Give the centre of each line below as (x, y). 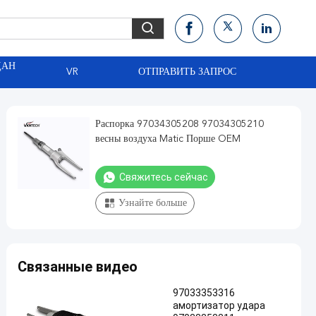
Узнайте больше (153, 203)
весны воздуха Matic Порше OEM (168, 139)
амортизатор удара (219, 305)
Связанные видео (78, 267)
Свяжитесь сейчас (164, 177)
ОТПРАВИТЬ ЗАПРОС (187, 72)
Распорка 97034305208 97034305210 (180, 124)
